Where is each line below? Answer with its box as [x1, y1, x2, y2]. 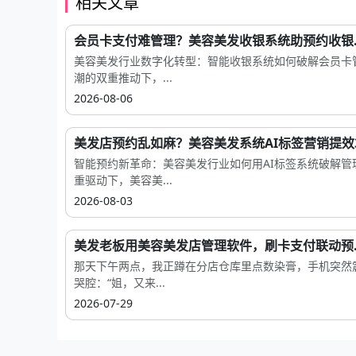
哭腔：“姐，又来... [74, 275, 165, 291]
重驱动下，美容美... [74, 172, 172, 188]
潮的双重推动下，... [74, 70, 172, 86]
